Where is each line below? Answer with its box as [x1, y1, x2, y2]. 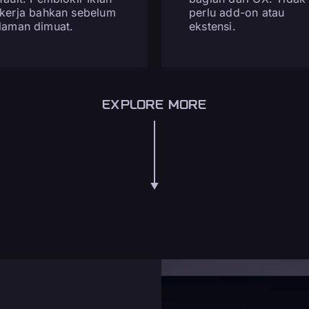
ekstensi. [189, 19, 236, 34]
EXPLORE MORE [102, 97, 207, 112]
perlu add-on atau [189, 6, 285, 20]
